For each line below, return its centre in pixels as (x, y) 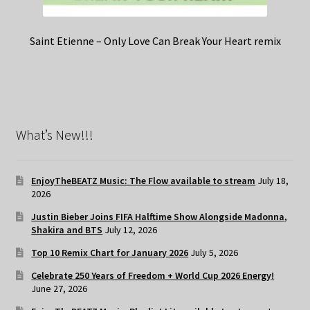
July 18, (273, 180)
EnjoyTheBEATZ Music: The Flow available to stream (144, 180)
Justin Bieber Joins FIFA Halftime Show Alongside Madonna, (159, 216)
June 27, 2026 (60, 288)
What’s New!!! (54, 134)
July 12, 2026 (131, 229)
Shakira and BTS (67, 229)
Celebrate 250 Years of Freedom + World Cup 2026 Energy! (153, 275)
